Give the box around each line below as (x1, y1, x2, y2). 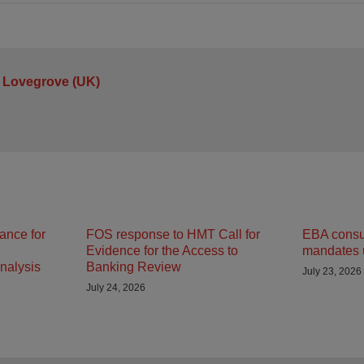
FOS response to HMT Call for (86, 227, 260, 241)
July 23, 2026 (302, 266, 362, 277)
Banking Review (86, 260, 181, 274)
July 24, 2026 (86, 282, 145, 293)
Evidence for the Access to (86, 244, 238, 258)
